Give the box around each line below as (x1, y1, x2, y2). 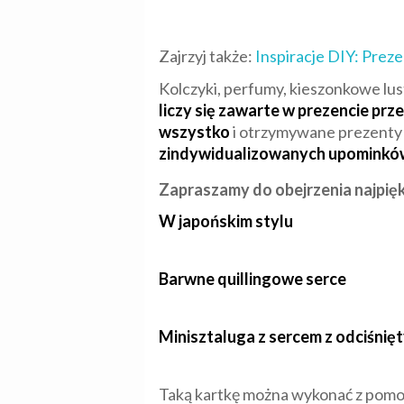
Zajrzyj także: (159, 46, 255, 67)
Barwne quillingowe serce (159, 269, 346, 289)
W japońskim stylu (159, 211, 293, 232)
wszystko (159, 122, 233, 142)
